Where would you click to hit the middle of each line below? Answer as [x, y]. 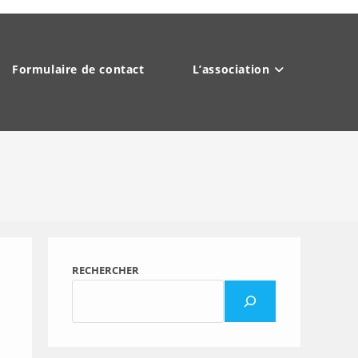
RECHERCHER [105, 270]
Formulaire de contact [78, 69]
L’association [231, 69]
